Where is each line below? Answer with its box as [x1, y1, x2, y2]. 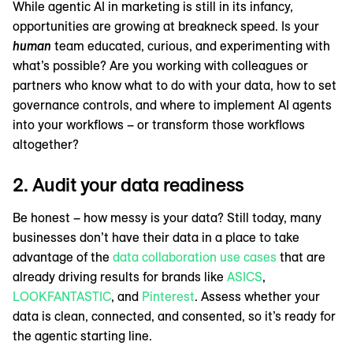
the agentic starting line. [13, 328, 152, 344]
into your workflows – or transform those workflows [13, 117, 305, 133]
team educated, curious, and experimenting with [51, 38, 330, 54]
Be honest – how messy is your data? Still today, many [13, 210, 321, 226]
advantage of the [13, 249, 113, 266]
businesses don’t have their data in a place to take [13, 229, 299, 246]
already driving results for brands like [13, 269, 227, 285]
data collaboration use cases [113, 249, 277, 266]
